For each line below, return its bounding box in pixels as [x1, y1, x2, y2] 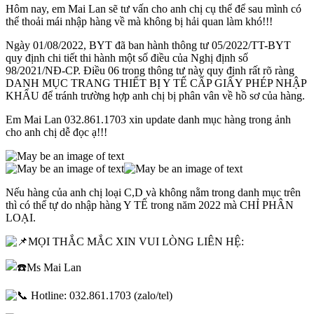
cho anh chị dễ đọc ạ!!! [6, 125, 107, 138]
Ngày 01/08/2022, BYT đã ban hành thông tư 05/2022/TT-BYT [6, 39, 291, 51]
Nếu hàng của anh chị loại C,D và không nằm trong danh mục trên [6, 186, 301, 198]
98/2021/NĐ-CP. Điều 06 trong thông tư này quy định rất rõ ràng [6, 64, 294, 76]
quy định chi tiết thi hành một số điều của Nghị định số [6, 51, 248, 64]
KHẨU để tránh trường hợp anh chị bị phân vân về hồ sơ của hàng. [6, 89, 305, 102]
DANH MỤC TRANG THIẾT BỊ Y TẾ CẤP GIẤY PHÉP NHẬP [6, 76, 306, 89]
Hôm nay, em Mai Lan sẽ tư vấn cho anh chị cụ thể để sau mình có [6, 2, 301, 15]
